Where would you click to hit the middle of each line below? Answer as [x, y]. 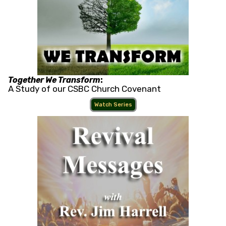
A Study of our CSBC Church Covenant [84, 89]
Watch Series [113, 105]
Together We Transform [54, 80]
